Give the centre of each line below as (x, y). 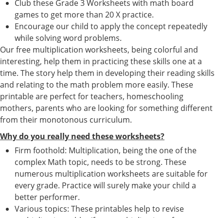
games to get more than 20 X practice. (84, 14)
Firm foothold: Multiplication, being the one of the (106, 150)
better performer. (47, 197)
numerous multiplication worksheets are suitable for (111, 173)
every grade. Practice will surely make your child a (105, 185)
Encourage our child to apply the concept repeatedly (111, 26)
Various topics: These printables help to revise (99, 209)
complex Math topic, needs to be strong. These (100, 162)
